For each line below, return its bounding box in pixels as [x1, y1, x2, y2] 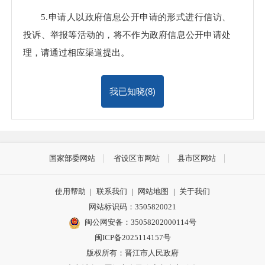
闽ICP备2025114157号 [94, 232, 171, 242]
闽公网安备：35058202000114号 [85, 217, 197, 227]
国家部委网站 [49, 154, 96, 163]
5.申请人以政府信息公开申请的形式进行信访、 [41, 12, 231, 22]
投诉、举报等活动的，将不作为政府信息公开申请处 [23, 30, 231, 40]
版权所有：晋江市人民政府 [86, 248, 179, 257]
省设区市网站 [113, 154, 160, 163]
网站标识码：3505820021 [89, 202, 176, 211]
